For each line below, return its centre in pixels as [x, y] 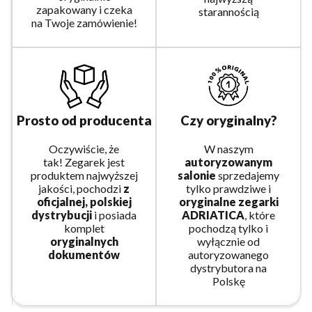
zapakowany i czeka [84, 9]
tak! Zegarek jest [84, 162]
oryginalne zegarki [228, 201]
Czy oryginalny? [228, 120]
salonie [197, 175]
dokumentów [84, 254]
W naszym [228, 148]
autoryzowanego [228, 254]
